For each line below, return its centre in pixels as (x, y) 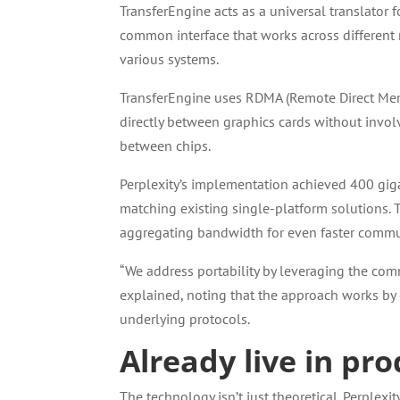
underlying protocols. (185, 319)
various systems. (170, 59)
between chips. (166, 146)
